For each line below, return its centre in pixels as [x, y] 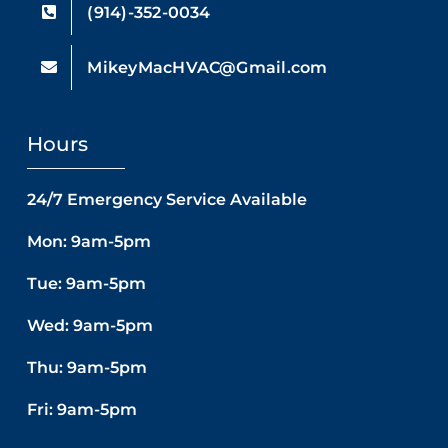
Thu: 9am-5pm [86, 367]
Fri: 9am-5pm [81, 409]
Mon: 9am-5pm [88, 241]
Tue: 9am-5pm [86, 283]
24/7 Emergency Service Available [166, 199]
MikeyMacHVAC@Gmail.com [207, 67]
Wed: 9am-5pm [89, 325]
